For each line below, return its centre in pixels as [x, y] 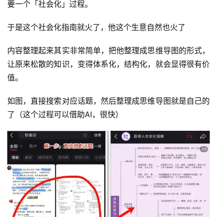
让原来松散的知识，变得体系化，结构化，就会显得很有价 [108, 64]
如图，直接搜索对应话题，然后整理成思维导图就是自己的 [108, 101]
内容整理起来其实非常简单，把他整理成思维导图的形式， [108, 51]
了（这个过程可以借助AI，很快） [65, 115]
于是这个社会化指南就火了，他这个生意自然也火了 [96, 27]
